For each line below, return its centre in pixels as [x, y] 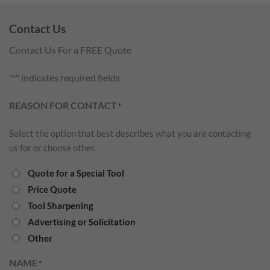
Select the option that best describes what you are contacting [130, 133]
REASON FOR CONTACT [63, 105]
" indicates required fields [68, 77]
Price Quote [52, 190]
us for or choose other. [52, 147]
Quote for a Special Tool [76, 173]
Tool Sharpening [61, 206]
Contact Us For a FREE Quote [70, 49]
